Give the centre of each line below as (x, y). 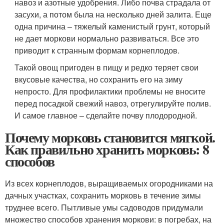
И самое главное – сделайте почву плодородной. (106, 115)
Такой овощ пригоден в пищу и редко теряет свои (107, 67)
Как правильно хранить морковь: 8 (107, 149)
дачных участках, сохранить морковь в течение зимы (103, 195)
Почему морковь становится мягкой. (110, 137)
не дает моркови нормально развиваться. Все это (107, 38)
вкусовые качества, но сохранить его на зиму (99, 79)
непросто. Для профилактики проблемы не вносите (110, 91)
